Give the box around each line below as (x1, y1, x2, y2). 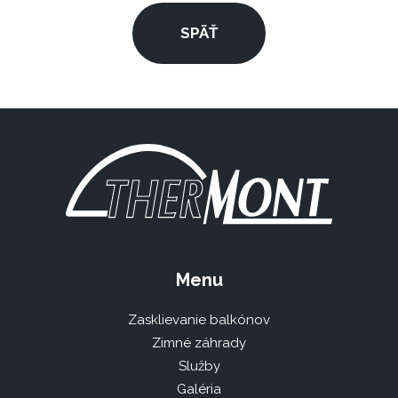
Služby (178, 357, 220, 374)
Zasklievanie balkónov (128, 311, 270, 328)
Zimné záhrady (152, 334, 246, 351)
